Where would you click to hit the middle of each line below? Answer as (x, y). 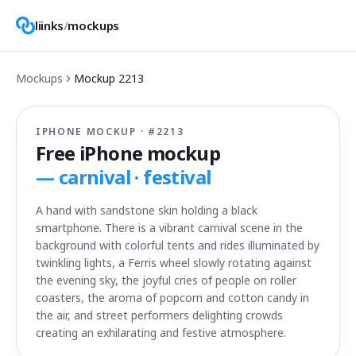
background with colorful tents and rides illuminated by (178, 245)
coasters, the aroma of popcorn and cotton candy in (172, 298)
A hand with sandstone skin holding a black (147, 210)
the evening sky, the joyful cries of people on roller (166, 280)
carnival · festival (135, 177)
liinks (49, 25)
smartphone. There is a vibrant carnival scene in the (169, 228)
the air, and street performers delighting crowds (159, 315)
